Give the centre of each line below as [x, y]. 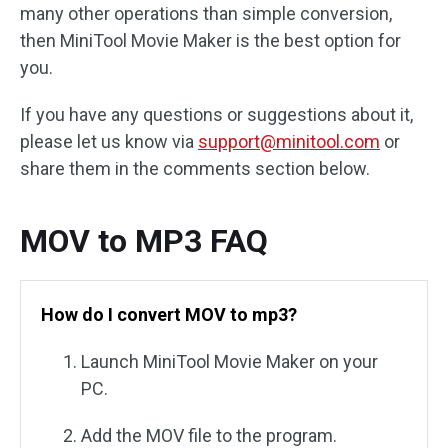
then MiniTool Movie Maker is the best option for [210, 40]
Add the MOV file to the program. [209, 435]
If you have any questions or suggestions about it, [216, 114]
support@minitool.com [289, 141]
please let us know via [109, 141]
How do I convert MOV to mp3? [169, 314]
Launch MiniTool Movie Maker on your [229, 361]
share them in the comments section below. [195, 168]
